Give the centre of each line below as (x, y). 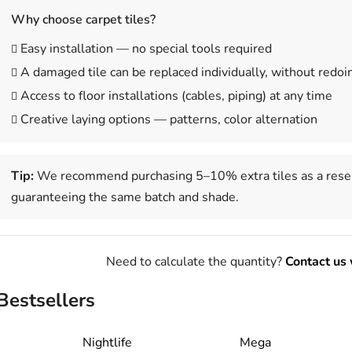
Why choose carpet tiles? (83, 19)
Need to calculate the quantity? (195, 261)
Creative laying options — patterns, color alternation (169, 119)
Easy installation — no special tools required (146, 48)
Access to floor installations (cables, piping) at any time (176, 95)
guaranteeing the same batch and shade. (125, 197)
